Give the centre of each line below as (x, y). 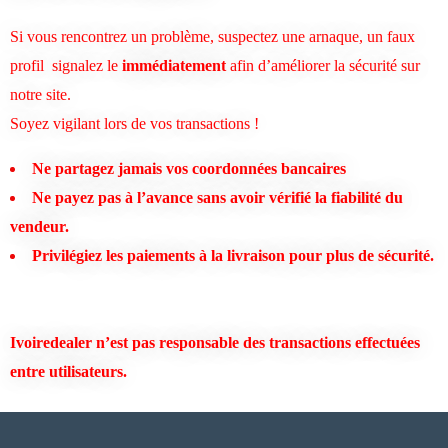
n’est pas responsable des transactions (223, 342)
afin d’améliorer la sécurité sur (323, 65)
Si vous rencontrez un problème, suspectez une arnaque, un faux (212, 36)
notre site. (46, 94)
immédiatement (172, 65)
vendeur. (39, 226)
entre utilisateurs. (68, 371)
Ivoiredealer (51, 342)
